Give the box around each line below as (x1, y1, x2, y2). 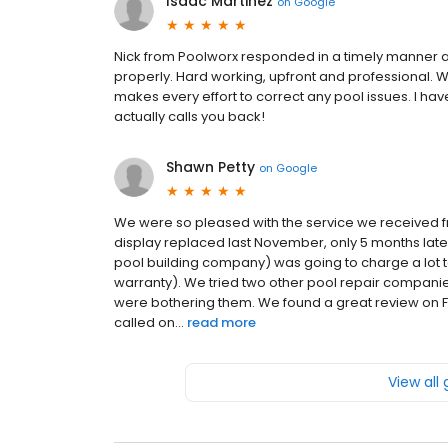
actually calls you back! (114, 107, 265, 126)
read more (187, 313, 256, 332)
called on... (114, 313, 184, 332)
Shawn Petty (166, 157, 255, 177)
